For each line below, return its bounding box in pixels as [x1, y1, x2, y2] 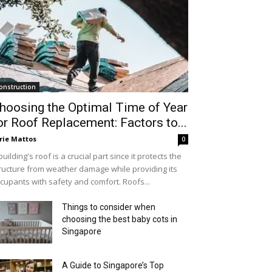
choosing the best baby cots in [62, 214, 177, 224]
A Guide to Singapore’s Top [62, 260, 164, 270]
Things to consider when [62, 202, 155, 212]
